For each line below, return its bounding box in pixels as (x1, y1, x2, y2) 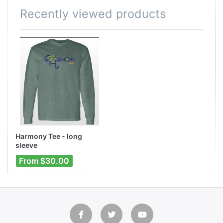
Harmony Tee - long (15, 132, 82, 141)
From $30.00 (19, 155, 70, 166)
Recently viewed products (20, 6, 166, 21)
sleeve (15, 141, 37, 150)
